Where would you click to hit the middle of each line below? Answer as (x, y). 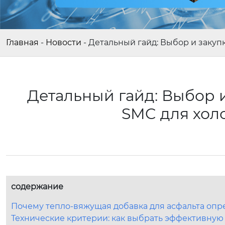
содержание (37, 187)
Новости (64, 42)
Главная (22, 42)
